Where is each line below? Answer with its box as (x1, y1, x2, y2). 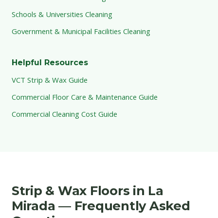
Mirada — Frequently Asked (12, 198, 190, 213)
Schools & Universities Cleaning (12, 9, 112, 19)
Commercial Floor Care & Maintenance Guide (12, 91, 158, 102)
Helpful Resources (12, 57, 88, 67)
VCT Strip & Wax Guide (12, 74, 88, 85)
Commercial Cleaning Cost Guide (12, 109, 117, 119)
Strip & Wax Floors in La (12, 182, 163, 198)
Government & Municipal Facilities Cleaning (12, 26, 150, 36)
